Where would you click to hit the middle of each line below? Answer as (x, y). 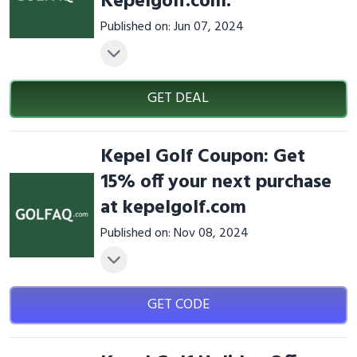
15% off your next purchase (216, 182)
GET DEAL (178, 98)
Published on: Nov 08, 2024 (174, 233)
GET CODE (178, 305)
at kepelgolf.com (173, 208)
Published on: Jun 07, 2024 (172, 27)
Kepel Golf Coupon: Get (202, 157)
